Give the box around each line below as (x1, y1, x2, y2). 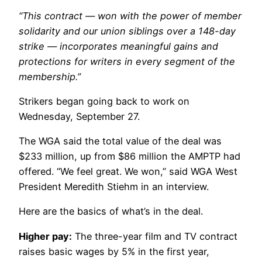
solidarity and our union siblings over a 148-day (19, 25, 236, 37)
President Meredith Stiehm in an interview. (19, 181, 209, 193)
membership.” (19, 70, 81, 82)
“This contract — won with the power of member (19, 9, 242, 22)
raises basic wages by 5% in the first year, (19, 245, 209, 257)
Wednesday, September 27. (19, 110, 140, 122)
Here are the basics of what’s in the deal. (19, 205, 203, 218)
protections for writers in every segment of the (19, 55, 235, 67)
